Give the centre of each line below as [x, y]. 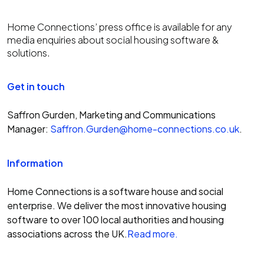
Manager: [29, 128]
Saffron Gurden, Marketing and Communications [111, 114]
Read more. [153, 233]
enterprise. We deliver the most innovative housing [117, 205]
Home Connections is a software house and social [115, 191]
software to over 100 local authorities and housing [115, 219]
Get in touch [36, 86]
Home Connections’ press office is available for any [120, 27]
